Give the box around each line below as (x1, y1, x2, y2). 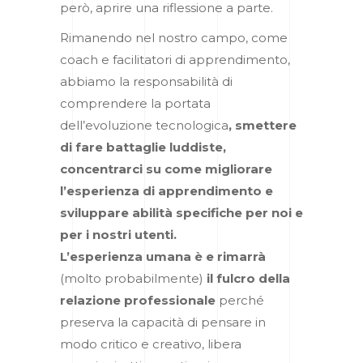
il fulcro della (203, 270, 290, 286)
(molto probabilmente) (60, 270, 203, 286)
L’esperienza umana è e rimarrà (60, 248, 266, 264)
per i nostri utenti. (60, 226, 177, 242)
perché (216, 292, 264, 308)
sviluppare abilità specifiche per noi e (60, 204, 303, 220)
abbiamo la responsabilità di (60, 73, 233, 89)
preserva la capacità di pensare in (60, 314, 266, 330)
